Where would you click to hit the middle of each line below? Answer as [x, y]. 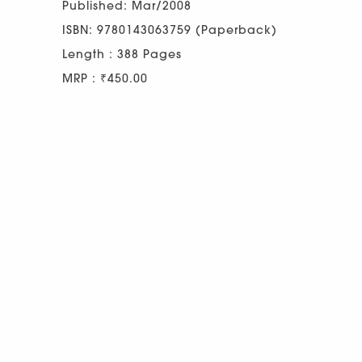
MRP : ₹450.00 [105, 78]
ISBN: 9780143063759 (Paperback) [170, 29]
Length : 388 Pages [122, 54]
